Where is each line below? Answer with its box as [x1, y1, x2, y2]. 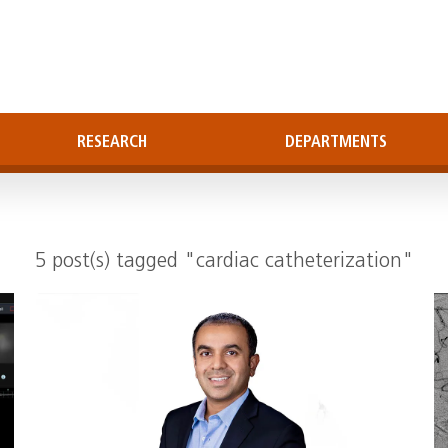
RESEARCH [77, 135, 147, 151]
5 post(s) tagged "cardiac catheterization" [34, 252, 414, 272]
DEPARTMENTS [285, 135, 387, 151]
